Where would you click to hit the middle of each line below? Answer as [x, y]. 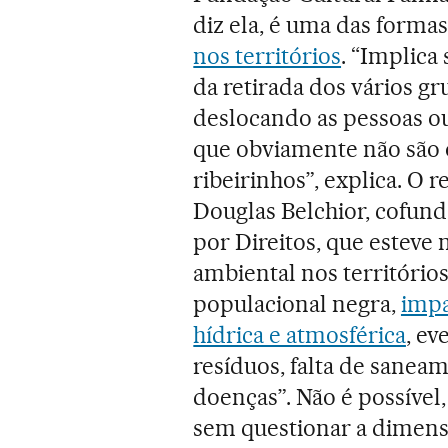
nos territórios [267, 55]
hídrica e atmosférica [299, 334]
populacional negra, [297, 303]
